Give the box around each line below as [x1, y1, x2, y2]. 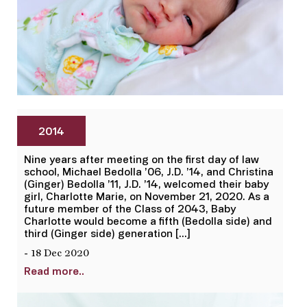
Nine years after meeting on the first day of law [24, 152, 259, 165]
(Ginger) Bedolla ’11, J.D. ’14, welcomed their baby [24, 177, 269, 190]
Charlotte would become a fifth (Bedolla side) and [24, 214, 272, 227]
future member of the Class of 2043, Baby [24, 201, 236, 214]
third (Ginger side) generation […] [24, 226, 191, 239]
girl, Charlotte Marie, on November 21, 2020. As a [24, 189, 269, 202]
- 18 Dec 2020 [24, 248, 89, 259]
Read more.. [24, 264, 84, 277]
